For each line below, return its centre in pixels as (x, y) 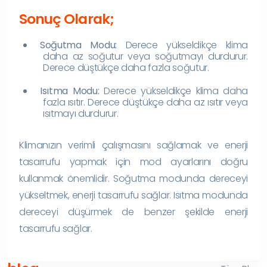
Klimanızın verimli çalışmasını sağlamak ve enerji (133, 145)
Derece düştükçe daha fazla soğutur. (126, 67)
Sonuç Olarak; (66, 18)
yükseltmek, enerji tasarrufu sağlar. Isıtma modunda (133, 195)
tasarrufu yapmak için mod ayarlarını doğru (133, 162)
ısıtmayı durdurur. (81, 113)
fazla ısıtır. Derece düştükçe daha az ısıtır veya (145, 102)
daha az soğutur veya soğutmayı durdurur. (145, 56)
